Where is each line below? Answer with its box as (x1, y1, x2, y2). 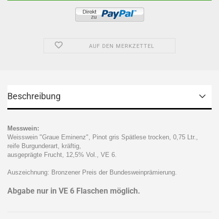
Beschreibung (7, 91, 61, 101)
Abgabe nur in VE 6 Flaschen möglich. (7, 186, 140, 196)
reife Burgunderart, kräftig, (7, 142, 81, 150)
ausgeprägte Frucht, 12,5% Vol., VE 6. (7, 151, 121, 158)
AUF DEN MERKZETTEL (88, 43, 154, 49)
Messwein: (7, 125, 39, 132)
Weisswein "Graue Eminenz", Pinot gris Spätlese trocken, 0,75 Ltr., (7, 133, 198, 141)
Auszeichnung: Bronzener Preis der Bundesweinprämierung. (7, 169, 177, 176)
